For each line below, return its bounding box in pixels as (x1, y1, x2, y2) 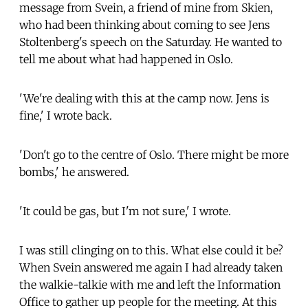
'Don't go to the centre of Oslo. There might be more (19, 147, 289, 162)
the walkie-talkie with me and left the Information (19, 277, 280, 291)
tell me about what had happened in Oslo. (19, 52, 233, 66)
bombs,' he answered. (19, 164, 129, 179)
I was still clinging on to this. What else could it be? (19, 243, 283, 257)
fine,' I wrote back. (19, 108, 112, 122)
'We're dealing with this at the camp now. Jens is (19, 91, 269, 105)
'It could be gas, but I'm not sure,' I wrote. (19, 203, 231, 218)
